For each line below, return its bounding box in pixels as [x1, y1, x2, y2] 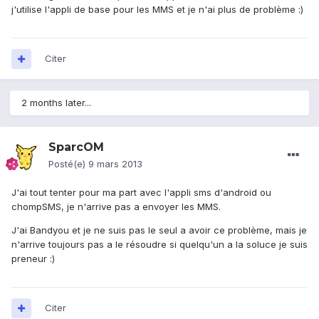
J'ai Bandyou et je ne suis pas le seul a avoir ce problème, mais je [11, 224, 307, 236]
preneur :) [11, 253, 55, 265]
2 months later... [21, 97, 91, 109]
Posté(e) [48, 158, 88, 170]
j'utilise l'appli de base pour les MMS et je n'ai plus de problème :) [11, 4, 303, 16]
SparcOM [48, 140, 104, 155]
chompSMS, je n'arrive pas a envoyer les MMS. [11, 201, 221, 213]
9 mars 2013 [88, 158, 142, 170]
